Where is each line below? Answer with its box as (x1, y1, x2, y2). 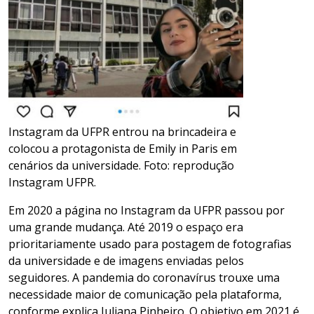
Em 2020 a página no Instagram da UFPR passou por (8, 203, 285, 219)
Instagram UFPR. (8, 175, 96, 191)
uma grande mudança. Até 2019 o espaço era (8, 219, 243, 235)
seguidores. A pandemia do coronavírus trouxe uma (8, 270, 280, 286)
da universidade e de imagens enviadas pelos (8, 253, 244, 269)
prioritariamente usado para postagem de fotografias (8, 236, 292, 252)
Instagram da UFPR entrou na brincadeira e (8, 124, 236, 140)
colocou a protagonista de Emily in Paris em (8, 141, 237, 157)
